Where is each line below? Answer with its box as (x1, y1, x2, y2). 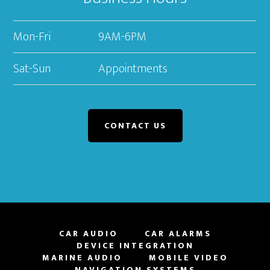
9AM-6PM (98, 27, 147, 48)
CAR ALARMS (144, 227, 212, 241)
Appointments (98, 58, 168, 80)
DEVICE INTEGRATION (76, 239, 194, 253)
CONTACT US (104, 119, 166, 133)
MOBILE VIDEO (148, 251, 228, 265)
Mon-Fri (13, 27, 51, 48)
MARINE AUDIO (42, 251, 122, 265)
